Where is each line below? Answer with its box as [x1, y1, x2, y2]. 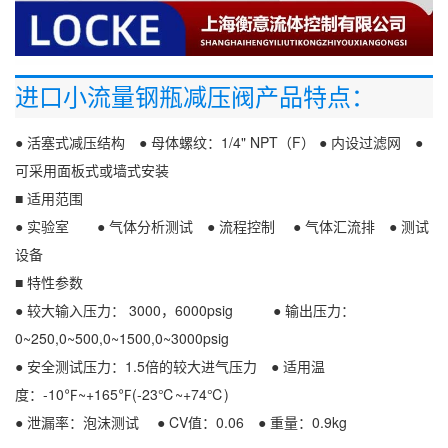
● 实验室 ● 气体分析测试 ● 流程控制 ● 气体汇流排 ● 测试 [15, 216, 429, 236]
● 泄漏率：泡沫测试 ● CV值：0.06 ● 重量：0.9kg [15, 412, 347, 432]
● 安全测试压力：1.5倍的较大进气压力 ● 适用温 [15, 356, 325, 376]
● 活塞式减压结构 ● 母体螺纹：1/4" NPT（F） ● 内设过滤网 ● [15, 132, 423, 152]
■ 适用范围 [15, 188, 83, 208]
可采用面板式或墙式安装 [15, 160, 169, 180]
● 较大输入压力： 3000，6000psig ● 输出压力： [15, 300, 355, 320]
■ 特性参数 [15, 272, 83, 292]
